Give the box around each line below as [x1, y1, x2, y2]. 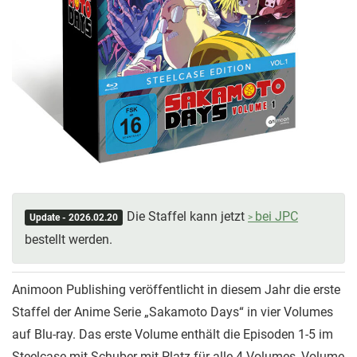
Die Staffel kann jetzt [127, 209, 248, 224]
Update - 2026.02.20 [29, 212, 118, 223]
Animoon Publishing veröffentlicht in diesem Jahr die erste [12, 282, 340, 297]
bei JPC [255, 209, 298, 224]
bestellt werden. [25, 232, 112, 247]
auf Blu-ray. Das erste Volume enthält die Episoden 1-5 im [12, 327, 333, 342]
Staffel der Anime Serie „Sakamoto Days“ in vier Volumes [12, 304, 333, 320]
